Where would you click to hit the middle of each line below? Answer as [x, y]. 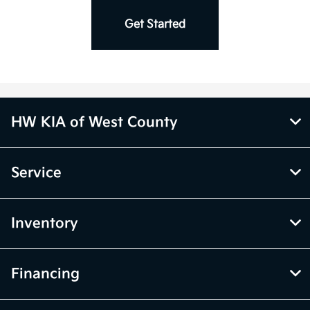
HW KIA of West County [94, 123]
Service [36, 173]
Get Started [155, 25]
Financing [45, 274]
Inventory [45, 224]
